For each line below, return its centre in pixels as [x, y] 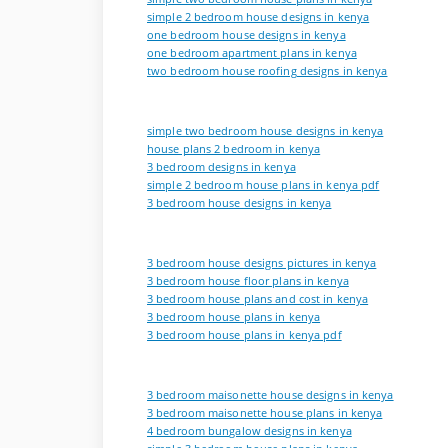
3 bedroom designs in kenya [221, 167]
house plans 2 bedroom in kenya [234, 149]
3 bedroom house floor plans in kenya [248, 281]
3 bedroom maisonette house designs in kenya [270, 395]
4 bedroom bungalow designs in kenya [249, 431]
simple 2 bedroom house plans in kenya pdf [263, 185]
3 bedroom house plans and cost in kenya [258, 299]
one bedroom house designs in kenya [246, 35]
